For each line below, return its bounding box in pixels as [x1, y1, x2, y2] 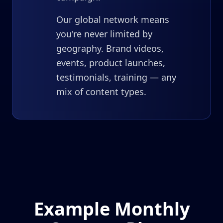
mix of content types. [56, 86, 146, 98]
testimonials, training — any [56, 71, 176, 83]
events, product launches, [56, 57, 165, 69]
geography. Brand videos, [56, 42, 164, 54]
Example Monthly [33, 197, 190, 221]
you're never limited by [56, 28, 152, 40]
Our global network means [56, 13, 169, 25]
